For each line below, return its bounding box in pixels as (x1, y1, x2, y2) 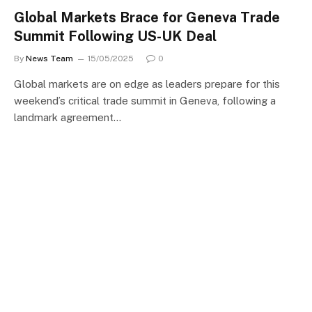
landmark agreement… (14, 111, 121, 123)
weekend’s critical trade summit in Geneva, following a (14, 95, 276, 107)
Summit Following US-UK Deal (14, 28, 217, 45)
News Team (26, 54, 73, 63)
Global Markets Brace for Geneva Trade (14, 9, 280, 26)
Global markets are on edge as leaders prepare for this (14, 78, 280, 90)
